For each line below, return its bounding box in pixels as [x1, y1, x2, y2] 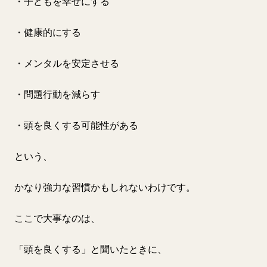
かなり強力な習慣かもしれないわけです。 [14, 181, 195, 193]
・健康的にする [14, 26, 81, 38]
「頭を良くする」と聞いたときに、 [14, 243, 167, 255]
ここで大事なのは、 [14, 212, 100, 224]
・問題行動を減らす [14, 88, 100, 100]
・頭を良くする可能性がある [14, 119, 138, 131]
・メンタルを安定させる [14, 57, 119, 69]
